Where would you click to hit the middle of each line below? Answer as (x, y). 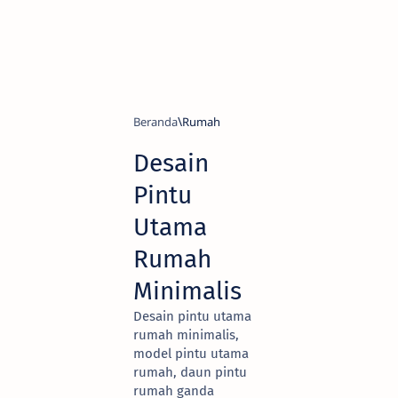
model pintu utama (191, 354)
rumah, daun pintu (190, 372)
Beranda (155, 122)
